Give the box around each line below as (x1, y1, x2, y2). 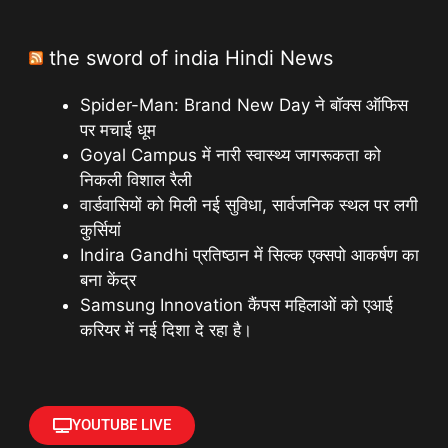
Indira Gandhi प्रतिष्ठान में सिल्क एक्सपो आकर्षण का (80, 244, 419, 265)
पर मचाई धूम (80, 119, 156, 140)
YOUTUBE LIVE (72, 416, 171, 435)
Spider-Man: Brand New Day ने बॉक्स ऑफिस (80, 94, 408, 115)
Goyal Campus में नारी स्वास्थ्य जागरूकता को (80, 144, 381, 165)
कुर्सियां (80, 219, 121, 240)
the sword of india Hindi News (49, 45, 333, 70)
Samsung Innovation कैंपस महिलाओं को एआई (80, 294, 393, 315)
